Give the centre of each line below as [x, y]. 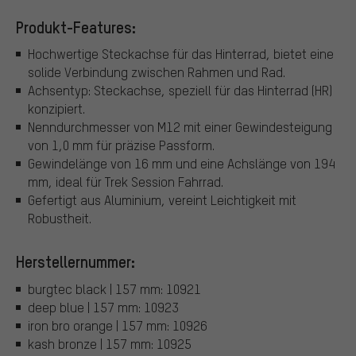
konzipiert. [56, 109]
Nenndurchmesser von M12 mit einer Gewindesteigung [180, 127]
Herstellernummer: [75, 262]
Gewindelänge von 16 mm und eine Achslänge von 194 [182, 164]
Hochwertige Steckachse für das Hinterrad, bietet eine [181, 54]
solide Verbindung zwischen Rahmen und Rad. [157, 72]
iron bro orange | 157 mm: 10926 [118, 325]
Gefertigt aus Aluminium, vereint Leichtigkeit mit [162, 200]
